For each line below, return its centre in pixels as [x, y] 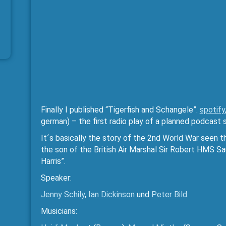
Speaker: [56, 178]
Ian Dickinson [111, 194]
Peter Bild [169, 194]
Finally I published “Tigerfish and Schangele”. [120, 110]
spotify [212, 110]
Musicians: [59, 211]
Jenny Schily [63, 194]
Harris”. [54, 161]
